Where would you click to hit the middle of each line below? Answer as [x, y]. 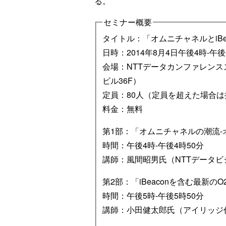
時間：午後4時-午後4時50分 [153, 145]
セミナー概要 [128, 22]
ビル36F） [122, 80]
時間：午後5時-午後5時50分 [153, 195]
